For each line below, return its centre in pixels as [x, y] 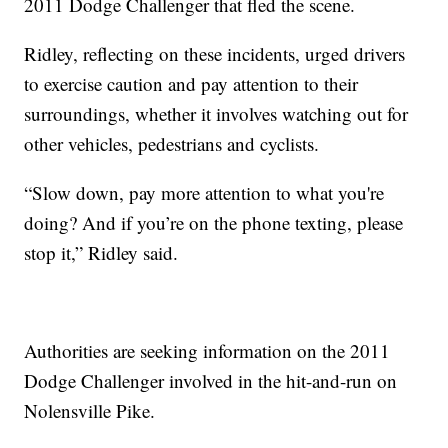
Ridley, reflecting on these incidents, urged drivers [215, 53]
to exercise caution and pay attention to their [191, 83]
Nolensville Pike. [90, 410]
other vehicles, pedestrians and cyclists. [172, 143]
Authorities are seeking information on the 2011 [207, 350]
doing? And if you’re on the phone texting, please [214, 222]
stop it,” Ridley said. [101, 252]
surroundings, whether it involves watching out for [216, 113]
